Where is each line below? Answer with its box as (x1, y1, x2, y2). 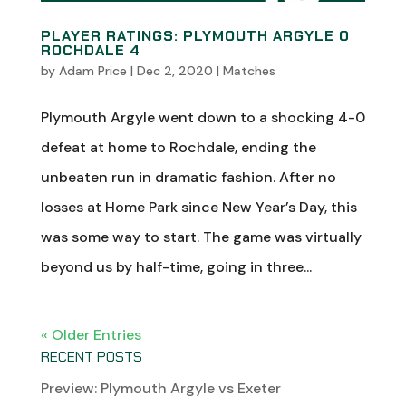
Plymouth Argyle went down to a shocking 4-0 (40, 107, 365, 127)
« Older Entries (40, 324, 141, 344)
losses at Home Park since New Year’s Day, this (40, 197, 357, 217)
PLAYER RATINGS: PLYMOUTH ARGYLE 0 (40, 25, 350, 45)
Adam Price (58, 62, 127, 79)
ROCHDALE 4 (40, 40, 140, 60)
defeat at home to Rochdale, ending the (40, 137, 316, 157)
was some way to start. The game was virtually (40, 227, 362, 246)
